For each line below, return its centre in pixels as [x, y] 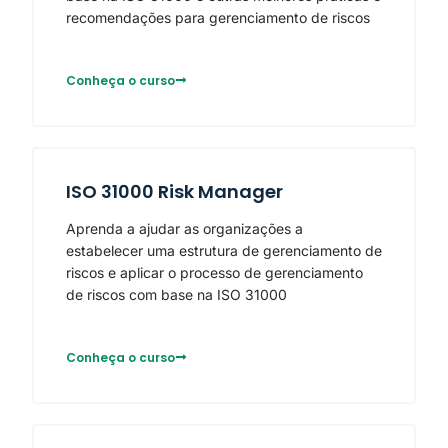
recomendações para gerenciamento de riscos [218, 18]
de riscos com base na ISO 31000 [176, 295]
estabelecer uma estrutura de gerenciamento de [224, 251]
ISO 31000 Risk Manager [174, 192]
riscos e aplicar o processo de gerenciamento [214, 273]
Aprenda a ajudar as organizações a [184, 229]
